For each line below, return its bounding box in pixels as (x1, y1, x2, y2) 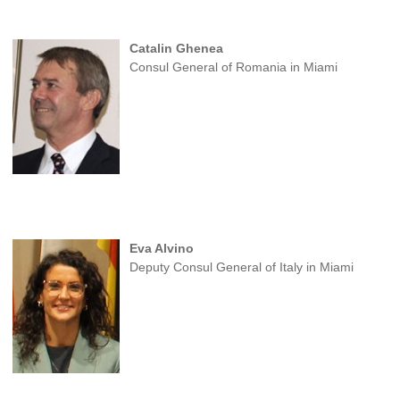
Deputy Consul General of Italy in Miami (129, 259, 354, 274)
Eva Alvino (129, 240, 194, 255)
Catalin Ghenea (129, 40, 223, 55)
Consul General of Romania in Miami (129, 59, 337, 74)
